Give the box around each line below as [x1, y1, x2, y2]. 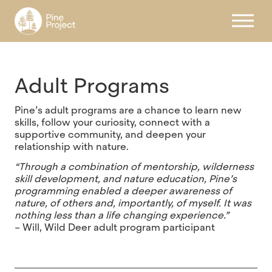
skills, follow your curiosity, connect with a [15, 115, 210, 129]
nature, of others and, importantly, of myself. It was [15, 197, 251, 210]
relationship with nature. [15, 140, 129, 153]
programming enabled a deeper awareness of [15, 185, 232, 198]
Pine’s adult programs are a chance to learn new [15, 103, 242, 117]
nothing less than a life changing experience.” [15, 209, 229, 222]
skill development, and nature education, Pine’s [15, 172, 237, 186]
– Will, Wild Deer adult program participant [15, 221, 215, 234]
